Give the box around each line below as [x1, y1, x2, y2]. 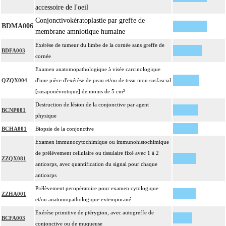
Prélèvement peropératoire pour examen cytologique [35, 185, 158, 192]
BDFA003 [2, 47, 25, 54]
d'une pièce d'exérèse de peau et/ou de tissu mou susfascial [35, 77, 171, 84]
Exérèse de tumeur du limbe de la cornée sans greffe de [35, 42, 164, 48]
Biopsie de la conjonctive [35, 126, 94, 132]
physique [35, 112, 56, 119]
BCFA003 [2, 215, 25, 221]
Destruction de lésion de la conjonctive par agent [35, 101, 149, 108]
